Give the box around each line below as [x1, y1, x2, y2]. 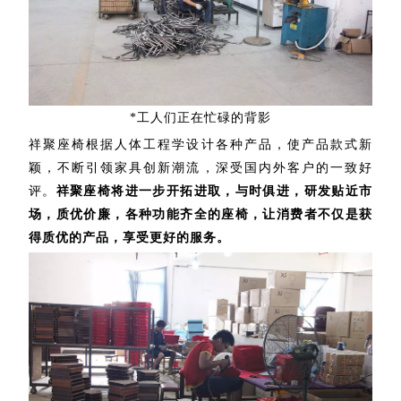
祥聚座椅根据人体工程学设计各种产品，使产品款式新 [28, 137, 373, 151]
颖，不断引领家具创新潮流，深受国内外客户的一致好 [28, 160, 373, 175]
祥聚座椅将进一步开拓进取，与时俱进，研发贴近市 [55, 183, 373, 198]
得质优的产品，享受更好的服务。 [28, 230, 230, 244]
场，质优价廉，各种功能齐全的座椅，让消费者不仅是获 [28, 207, 373, 221]
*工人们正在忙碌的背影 [130, 110, 271, 124]
